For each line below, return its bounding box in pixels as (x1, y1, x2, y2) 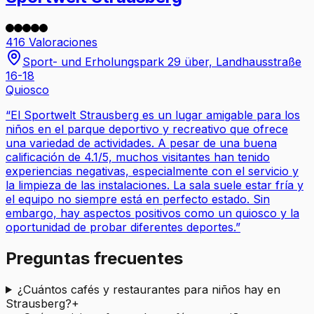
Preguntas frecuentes (6, 247, 183, 268)
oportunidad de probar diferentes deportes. (6, 219, 235, 234)
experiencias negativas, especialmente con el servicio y (6, 163, 299, 178)
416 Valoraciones (6, 34, 97, 49)
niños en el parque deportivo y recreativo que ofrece (6, 121, 288, 136)
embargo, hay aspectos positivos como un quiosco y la (6, 205, 299, 220)
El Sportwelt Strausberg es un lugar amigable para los (11, 107, 300, 122)
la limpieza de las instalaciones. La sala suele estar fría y (6, 177, 303, 192)
